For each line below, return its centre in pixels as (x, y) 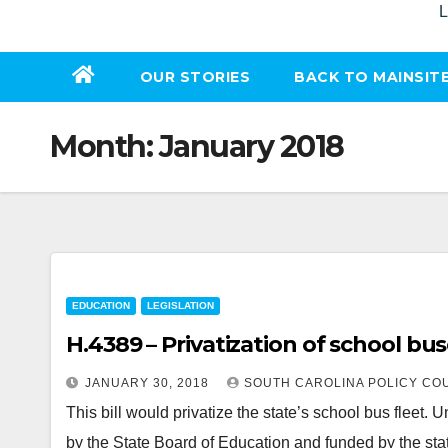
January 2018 (251, 146)
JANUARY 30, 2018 (149, 383)
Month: (104, 146)
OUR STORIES (194, 77)
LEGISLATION (180, 305)
